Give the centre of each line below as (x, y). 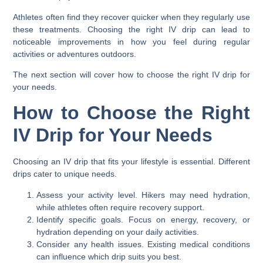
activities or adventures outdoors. (75, 54)
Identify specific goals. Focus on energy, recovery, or (143, 219)
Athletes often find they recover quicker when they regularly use (131, 17)
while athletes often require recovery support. (121, 207)
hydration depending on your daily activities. (118, 232)
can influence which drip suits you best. (109, 256)
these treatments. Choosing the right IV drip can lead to (131, 29)
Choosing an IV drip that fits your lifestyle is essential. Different (131, 162)
